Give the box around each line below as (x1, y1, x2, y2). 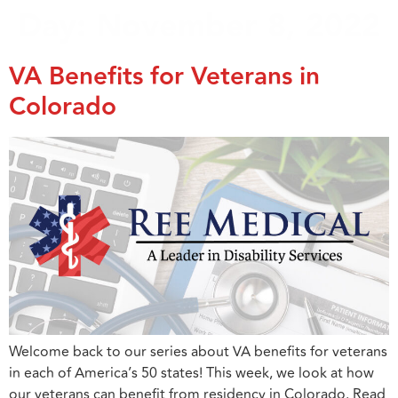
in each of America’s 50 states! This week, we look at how (9, 362, 374, 385)
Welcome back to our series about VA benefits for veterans (9, 341, 387, 363)
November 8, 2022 (96, 2, 380, 52)
